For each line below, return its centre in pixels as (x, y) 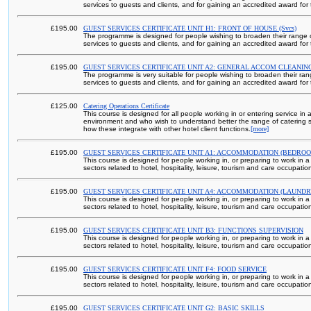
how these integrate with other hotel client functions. (167, 129)
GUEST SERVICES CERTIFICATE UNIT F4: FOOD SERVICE (175, 269)
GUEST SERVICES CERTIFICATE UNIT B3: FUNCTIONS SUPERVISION (193, 230)
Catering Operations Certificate (126, 106)
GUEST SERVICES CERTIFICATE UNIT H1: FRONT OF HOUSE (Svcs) (190, 28)
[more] (260, 129)
